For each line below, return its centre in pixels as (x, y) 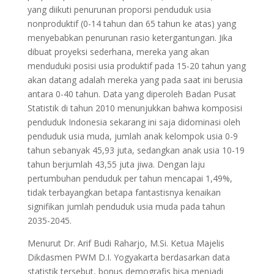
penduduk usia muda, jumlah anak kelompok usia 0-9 (132, 136)
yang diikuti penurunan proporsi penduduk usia (119, 10)
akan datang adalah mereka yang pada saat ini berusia (135, 80)
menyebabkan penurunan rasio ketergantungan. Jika (130, 38)
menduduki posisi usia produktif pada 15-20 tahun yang (136, 66)
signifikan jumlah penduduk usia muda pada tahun (126, 207)
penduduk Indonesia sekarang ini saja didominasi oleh (134, 122)
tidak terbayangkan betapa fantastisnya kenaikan (124, 193)
